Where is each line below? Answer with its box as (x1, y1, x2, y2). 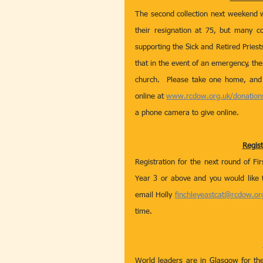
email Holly (135, 191, 175, 199)
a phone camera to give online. (135, 109, 239, 117)
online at (135, 93, 167, 100)
